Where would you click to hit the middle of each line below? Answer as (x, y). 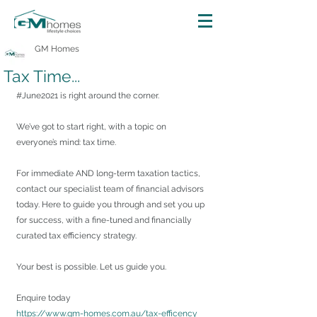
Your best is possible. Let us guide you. (91, 267)
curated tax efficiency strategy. (76, 236)
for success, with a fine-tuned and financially (105, 220)
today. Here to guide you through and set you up (111, 204)
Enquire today (44, 298)
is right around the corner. (109, 96)
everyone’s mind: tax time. (66, 142)
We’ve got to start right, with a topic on (92, 127)
